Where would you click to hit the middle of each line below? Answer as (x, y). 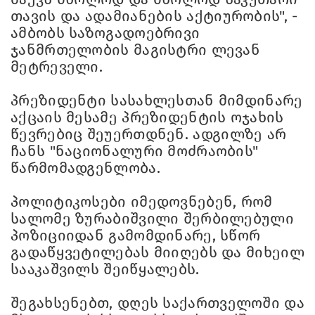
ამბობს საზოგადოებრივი (105, 33)
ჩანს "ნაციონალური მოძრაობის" (135, 151)
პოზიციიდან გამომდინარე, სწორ (136, 236)
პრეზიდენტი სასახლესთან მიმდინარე (157, 101)
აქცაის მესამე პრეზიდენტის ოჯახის (147, 117)
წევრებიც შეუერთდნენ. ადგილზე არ (149, 134)
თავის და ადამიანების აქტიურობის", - (154, 16)
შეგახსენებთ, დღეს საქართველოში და (157, 303)
